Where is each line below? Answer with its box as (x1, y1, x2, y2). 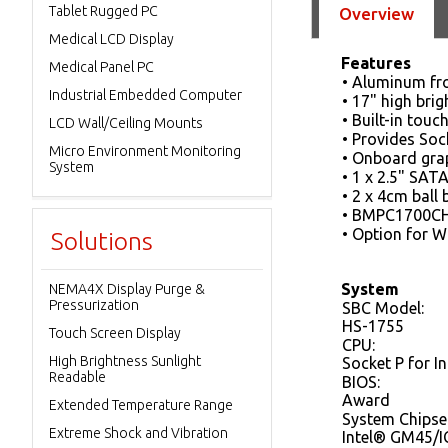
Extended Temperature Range (49, 397, 233, 413)
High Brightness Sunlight (49, 353, 201, 369)
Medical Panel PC (49, 59, 154, 75)
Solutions (51, 227, 153, 255)
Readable (49, 369, 106, 385)
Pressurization (49, 297, 139, 313)
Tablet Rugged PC (49, 3, 158, 19)
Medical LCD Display (49, 31, 174, 47)
